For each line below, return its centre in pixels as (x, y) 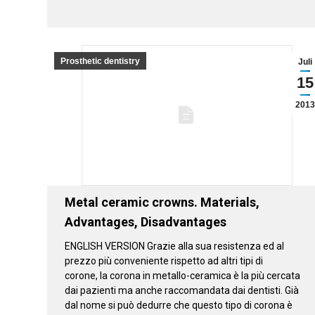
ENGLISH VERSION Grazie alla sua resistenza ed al (174, 246)
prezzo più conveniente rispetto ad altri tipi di (164, 261)
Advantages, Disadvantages (146, 221)
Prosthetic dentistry (100, 61)
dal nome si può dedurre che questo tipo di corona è (179, 305)
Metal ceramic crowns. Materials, (162, 202)
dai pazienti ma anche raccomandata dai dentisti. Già (182, 290)
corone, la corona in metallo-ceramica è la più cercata (182, 275)
